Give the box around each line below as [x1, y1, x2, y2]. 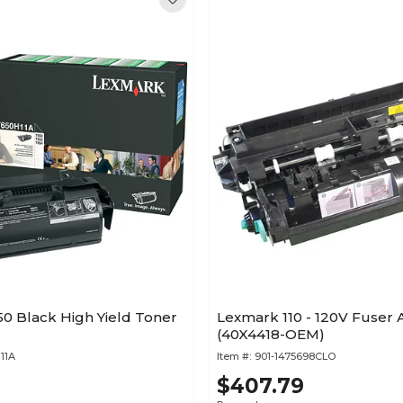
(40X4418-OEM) [217, 326, 325, 343]
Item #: [217, 350, 251, 363]
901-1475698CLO [255, 350, 336, 363]
